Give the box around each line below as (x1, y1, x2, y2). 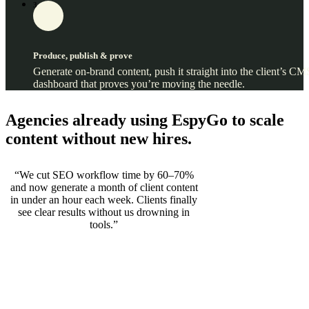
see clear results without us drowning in (18, 206, 190, 218)
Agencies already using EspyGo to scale (6, 110, 284, 129)
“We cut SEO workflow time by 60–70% (14, 168, 194, 181)
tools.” (90, 218, 119, 230)
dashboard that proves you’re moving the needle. (33, 77, 245, 90)
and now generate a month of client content (10, 181, 198, 193)
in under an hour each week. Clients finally (10, 193, 198, 206)
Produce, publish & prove (33, 50, 132, 61)
